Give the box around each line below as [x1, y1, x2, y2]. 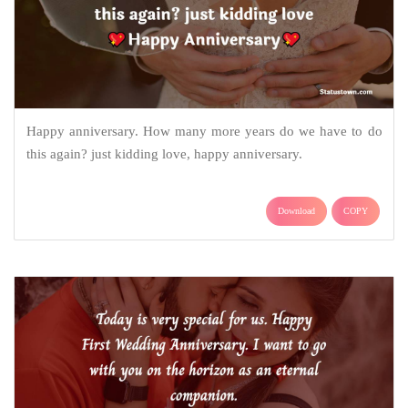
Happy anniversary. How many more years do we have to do [25, 124, 382, 139]
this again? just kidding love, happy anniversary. [25, 147, 302, 162]
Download [278, 206, 315, 217]
